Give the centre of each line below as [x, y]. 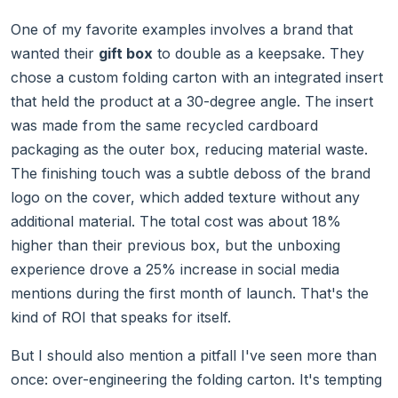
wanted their [55, 54]
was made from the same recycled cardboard [164, 126]
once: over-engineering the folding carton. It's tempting [196, 380]
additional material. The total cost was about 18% [176, 222]
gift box [126, 54]
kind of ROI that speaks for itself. [121, 318]
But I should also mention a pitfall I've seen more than [194, 356]
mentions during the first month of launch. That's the [190, 294]
